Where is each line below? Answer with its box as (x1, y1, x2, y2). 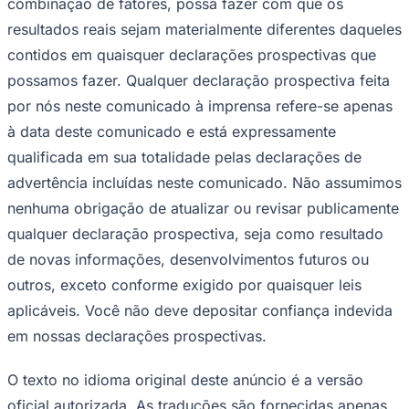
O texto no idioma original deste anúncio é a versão (7, 370, 363, 389)
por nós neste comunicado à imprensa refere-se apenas (7, 96, 393, 115)
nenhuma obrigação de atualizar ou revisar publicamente (7, 198, 399, 217)
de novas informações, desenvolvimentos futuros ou (7, 249, 369, 268)
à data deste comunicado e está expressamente (7, 121, 336, 141)
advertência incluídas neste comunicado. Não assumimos (7, 173, 402, 192)
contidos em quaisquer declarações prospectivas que (7, 45, 376, 64)
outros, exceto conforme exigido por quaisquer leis (7, 275, 362, 294)
